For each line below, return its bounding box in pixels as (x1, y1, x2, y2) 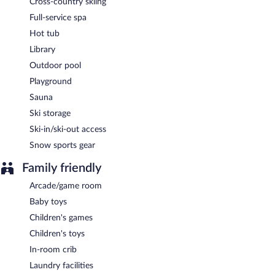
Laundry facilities (29, 261, 93, 270)
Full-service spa (29, 13, 87, 22)
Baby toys (29, 197, 67, 206)
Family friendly (22, 161, 101, 174)
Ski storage (29, 109, 71, 118)
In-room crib (29, 245, 77, 254)
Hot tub (29, 29, 60, 38)
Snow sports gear (29, 141, 95, 150)
